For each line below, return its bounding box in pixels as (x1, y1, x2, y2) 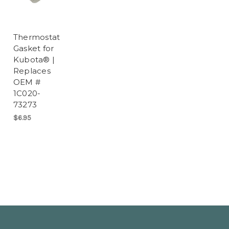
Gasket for (13, 43, 54, 53)
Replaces (13, 65, 51, 76)
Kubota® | (13, 54, 55, 64)
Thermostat (13, 32, 60, 42)
